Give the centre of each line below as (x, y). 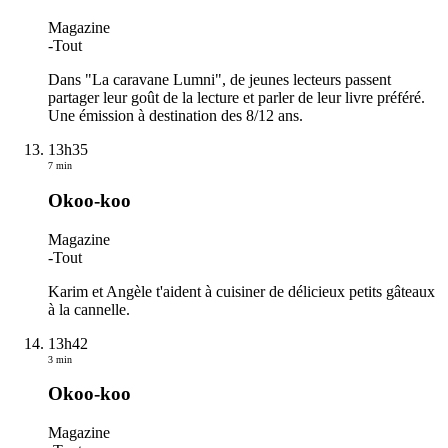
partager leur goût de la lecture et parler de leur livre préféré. (236, 98)
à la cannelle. (89, 309)
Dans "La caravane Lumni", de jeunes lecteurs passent (219, 80)
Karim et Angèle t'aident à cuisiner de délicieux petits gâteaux (241, 291)
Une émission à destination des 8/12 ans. (175, 116)
